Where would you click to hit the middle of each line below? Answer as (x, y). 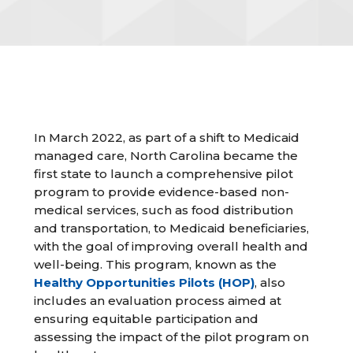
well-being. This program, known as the (156, 264)
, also (270, 282)
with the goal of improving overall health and (171, 246)
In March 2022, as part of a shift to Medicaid (167, 137)
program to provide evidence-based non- (162, 192)
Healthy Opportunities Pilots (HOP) (145, 282)
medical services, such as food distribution (164, 210)
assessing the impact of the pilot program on (172, 337)
